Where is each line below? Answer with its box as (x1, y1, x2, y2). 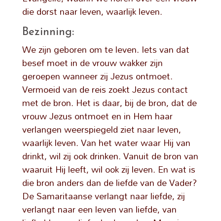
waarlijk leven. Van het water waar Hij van (22, 134, 190, 151)
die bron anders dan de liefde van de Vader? (22, 174, 197, 191)
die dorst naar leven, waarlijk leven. (22, 2, 162, 20)
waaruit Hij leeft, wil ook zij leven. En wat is (22, 160, 195, 178)
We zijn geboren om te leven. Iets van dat (22, 40, 189, 58)
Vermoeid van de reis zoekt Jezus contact (22, 80, 188, 98)
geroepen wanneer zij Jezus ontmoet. (22, 67, 173, 85)
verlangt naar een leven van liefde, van (22, 200, 177, 218)
